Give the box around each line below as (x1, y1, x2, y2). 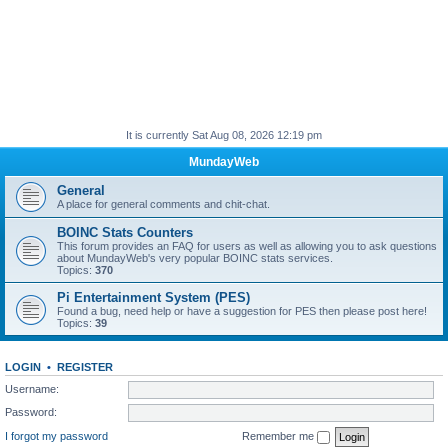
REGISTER (57, 361, 113, 373)
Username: (5, 382, 59, 395)
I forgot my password (5, 429, 108, 442)
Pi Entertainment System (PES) (57, 290, 250, 305)
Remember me (242, 429, 317, 442)
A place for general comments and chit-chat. (57, 198, 270, 210)
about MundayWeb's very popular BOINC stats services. (57, 252, 333, 264)
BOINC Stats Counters (57, 225, 193, 240)
